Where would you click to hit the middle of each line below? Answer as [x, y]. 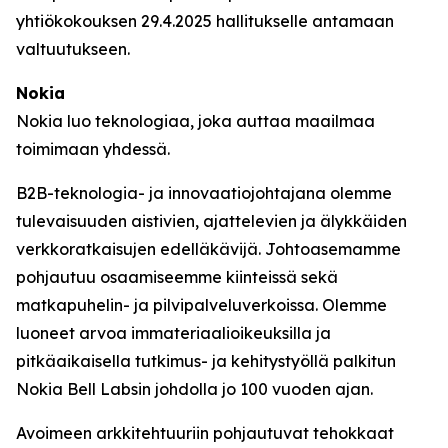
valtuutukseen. [73, 49]
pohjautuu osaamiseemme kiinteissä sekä [177, 277]
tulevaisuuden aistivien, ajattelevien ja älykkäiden [211, 221]
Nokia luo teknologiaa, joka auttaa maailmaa [195, 121]
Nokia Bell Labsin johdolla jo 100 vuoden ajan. [194, 389]
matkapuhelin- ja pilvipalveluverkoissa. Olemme [201, 305]
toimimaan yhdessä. [93, 149]
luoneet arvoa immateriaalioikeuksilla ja [173, 333]
